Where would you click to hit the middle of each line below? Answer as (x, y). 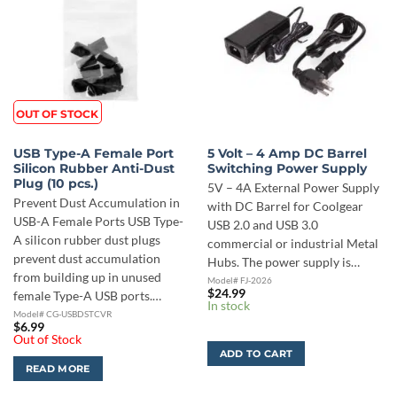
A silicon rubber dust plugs (86, 240)
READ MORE (58, 369)
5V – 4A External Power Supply (293, 187)
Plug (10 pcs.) (55, 184)
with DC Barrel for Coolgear (285, 206)
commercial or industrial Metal (292, 243)
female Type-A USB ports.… (87, 296)
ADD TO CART (256, 354)
